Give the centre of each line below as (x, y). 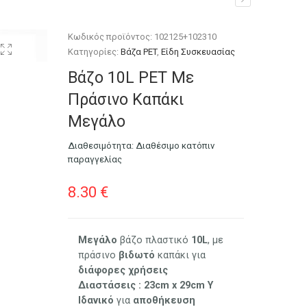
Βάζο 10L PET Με (131, 77)
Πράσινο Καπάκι (126, 99)
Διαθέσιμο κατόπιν (175, 146)
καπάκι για (181, 255)
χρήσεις (148, 270)
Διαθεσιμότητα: (102, 146)
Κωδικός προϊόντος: (111, 37)
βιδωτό (137, 255)
